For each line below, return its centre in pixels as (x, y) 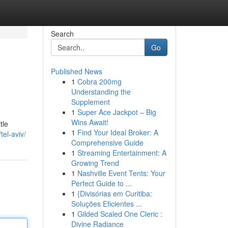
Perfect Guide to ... (101, 183)
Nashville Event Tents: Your (121, 173)
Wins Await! (90, 122)
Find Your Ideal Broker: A (118, 132)
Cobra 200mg (99, 81)
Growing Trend (95, 163)
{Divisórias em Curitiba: (115, 193)
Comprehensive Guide (107, 142)
